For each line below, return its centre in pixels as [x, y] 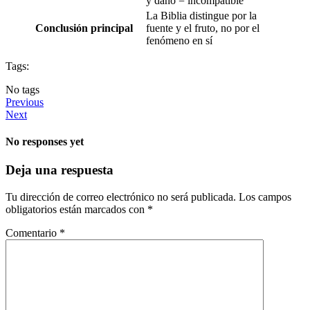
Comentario [33, 233]
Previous [25, 102]
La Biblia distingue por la [201, 15]
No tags [22, 89]
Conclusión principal [84, 28]
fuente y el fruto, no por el [203, 28]
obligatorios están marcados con [76, 210]
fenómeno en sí [179, 40]
